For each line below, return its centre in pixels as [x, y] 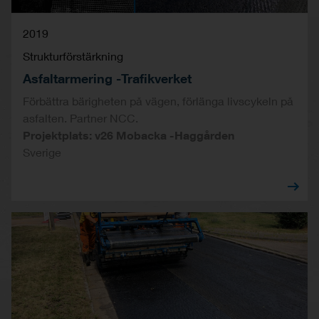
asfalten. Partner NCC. [80, 117]
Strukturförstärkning [73, 56]
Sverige [42, 152]
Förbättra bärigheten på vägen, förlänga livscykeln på [158, 100]
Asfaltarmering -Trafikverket [107, 78]
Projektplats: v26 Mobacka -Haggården [129, 135]
